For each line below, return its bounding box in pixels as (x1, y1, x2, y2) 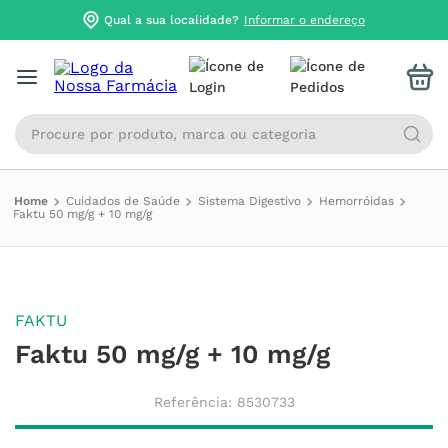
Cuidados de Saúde (66, 194, 180, 208)
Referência (153, 394, 228, 410)
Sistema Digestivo (198, 194, 301, 208)
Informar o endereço (244, 12, 365, 27)
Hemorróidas (319, 194, 394, 208)
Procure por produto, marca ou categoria (14, 112, 338, 131)
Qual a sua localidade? (104, 12, 239, 27)
